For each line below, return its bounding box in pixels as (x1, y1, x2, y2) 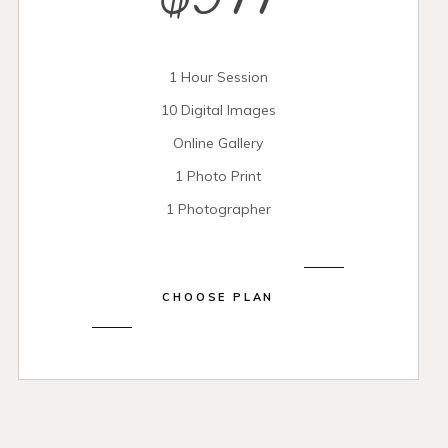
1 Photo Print (175, 167, 262, 185)
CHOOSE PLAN (162, 290, 275, 304)
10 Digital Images (160, 101, 276, 119)
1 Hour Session (168, 68, 268, 86)
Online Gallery (173, 134, 264, 152)
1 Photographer (165, 200, 271, 218)
